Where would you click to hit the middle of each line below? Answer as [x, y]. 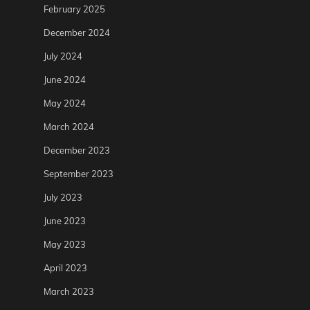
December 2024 [77, 33]
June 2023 [65, 221]
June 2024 [65, 80]
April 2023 [65, 268]
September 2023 [79, 174]
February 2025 [74, 9]
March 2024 [69, 127]
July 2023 [63, 198]
